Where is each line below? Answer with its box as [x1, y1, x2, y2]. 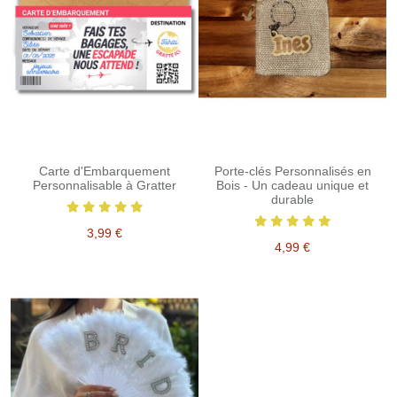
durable [271, 191, 314, 206]
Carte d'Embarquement [39, 163, 170, 178]
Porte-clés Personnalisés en [214, 163, 371, 178]
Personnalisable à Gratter [33, 177, 176, 192]
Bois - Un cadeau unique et [216, 177, 369, 192]
